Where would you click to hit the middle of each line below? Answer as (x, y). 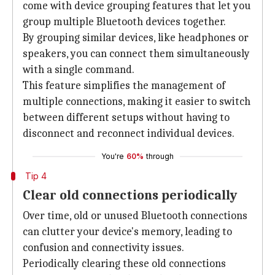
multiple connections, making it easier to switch (137, 102)
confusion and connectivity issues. (103, 248)
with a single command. (79, 70)
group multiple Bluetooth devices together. (124, 22)
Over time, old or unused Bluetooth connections (135, 216)
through (160, 156)
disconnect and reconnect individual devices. (129, 134)
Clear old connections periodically (130, 195)
